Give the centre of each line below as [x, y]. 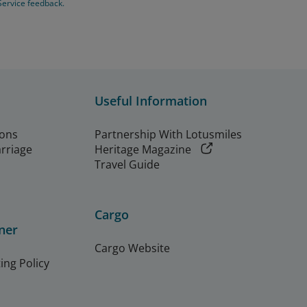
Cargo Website [132, 248]
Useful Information [151, 100]
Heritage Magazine [143, 149]
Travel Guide [127, 165]
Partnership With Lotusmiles [168, 134]
